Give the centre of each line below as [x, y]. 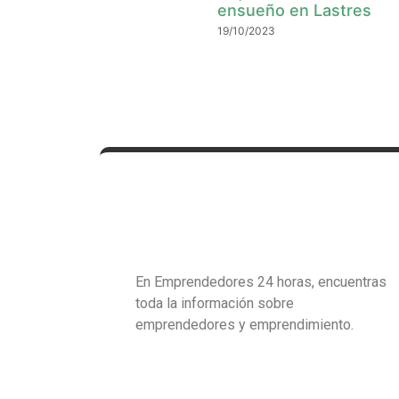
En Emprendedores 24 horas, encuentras [261, 282]
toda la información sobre [215, 303]
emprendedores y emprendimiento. [246, 325]
